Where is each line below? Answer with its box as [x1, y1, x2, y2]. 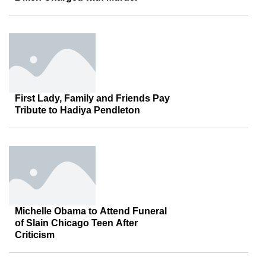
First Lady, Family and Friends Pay [15, 93, 170, 103]
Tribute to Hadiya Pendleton [15, 105, 140, 115]
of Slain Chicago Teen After [15, 218, 138, 228]
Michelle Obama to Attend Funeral [15, 206, 167, 216]
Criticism [15, 230, 55, 240]
